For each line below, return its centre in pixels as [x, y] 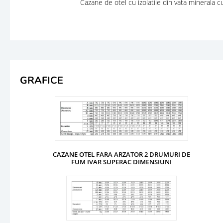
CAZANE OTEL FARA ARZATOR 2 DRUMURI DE [121, 154]
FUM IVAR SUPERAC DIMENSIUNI [121, 162]
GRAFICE [42, 80]
